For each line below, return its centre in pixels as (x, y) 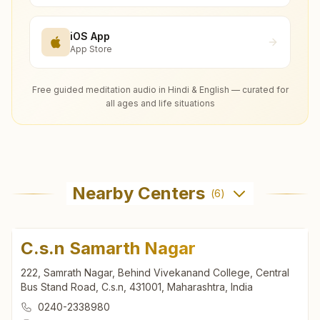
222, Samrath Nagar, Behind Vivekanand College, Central (155, 273)
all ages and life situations (160, 104)
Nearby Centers (139, 194)
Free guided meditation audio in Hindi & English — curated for (160, 90)
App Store (91, 49)
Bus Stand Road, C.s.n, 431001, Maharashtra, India (137, 287)
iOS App (90, 36)
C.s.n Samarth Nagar (108, 249)
